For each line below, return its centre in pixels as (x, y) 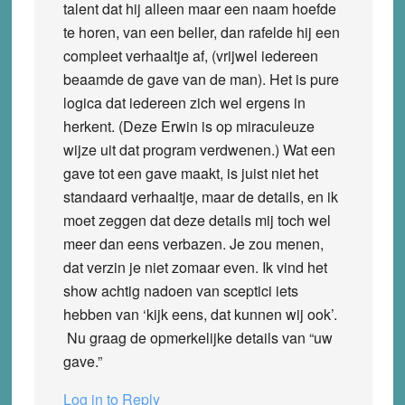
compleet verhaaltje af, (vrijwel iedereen (190, 55)
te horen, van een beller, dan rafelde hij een (201, 32)
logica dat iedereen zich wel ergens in (184, 102)
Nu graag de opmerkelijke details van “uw (198, 337)
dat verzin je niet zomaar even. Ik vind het (195, 267)
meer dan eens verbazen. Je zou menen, (193, 243)
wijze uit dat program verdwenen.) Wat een (199, 149)
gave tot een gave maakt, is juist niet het (190, 173)
